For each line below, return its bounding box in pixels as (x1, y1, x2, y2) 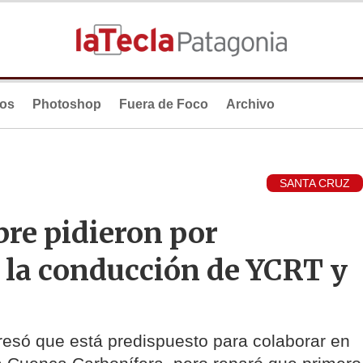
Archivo (226, 97, 275, 111)
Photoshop (32, 97, 101, 111)
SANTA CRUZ (280, 177, 350, 190)
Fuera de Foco (119, 97, 208, 111)
